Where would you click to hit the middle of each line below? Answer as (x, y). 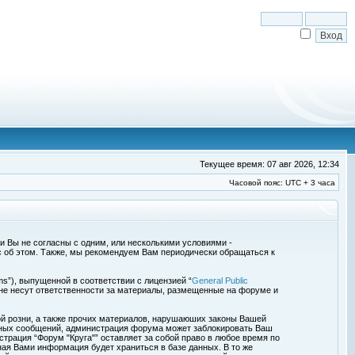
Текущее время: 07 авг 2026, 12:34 (269, 164)
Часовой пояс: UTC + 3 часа (282, 183)
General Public (220, 281)
